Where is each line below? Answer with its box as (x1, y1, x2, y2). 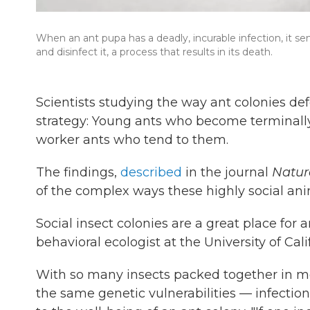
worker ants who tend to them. (36, 132, 228, 147)
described (120, 165, 182, 180)
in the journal (182, 165, 272, 180)
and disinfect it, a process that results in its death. (36, 46, 273, 58)
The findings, (36, 165, 120, 180)
